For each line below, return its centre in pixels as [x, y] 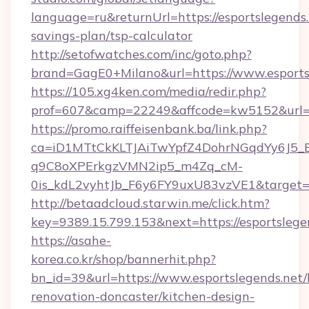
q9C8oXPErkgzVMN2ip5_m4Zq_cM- [137, 166]
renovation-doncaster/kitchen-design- [143, 296]
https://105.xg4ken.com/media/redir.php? [149, 91]
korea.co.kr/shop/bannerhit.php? [123, 259]
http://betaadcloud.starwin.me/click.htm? [150, 203]
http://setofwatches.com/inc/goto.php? [141, 54]
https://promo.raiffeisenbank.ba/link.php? [149, 129]
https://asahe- [71, 240]
